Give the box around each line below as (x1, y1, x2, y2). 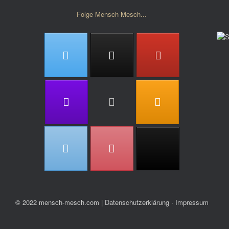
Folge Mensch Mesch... (77, 9, 147, 19)
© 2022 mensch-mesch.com (15, 197, 99, 208)
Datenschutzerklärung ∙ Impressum (105, 197, 209, 208)
